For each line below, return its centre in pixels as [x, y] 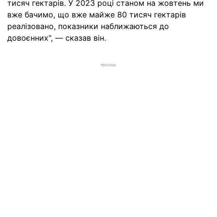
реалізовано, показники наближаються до [88, 26]
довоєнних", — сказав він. [57, 38]
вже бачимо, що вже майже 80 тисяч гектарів [97, 15]
